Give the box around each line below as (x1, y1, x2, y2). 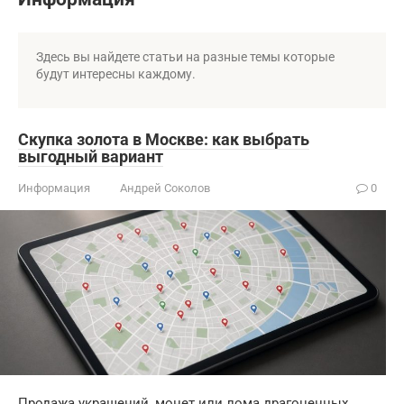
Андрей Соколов (120, 181, 210, 195)
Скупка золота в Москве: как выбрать (18, 130, 309, 149)
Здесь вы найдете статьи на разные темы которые (36, 50, 335, 64)
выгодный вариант (18, 147, 163, 166)
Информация (18, 181, 90, 195)
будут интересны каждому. (36, 67, 196, 81)
